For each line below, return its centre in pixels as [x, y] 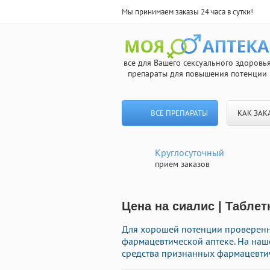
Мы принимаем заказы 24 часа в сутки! [187, 12]
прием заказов [182, 164]
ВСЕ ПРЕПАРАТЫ [179, 113]
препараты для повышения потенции [197, 74]
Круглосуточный [190, 152]
